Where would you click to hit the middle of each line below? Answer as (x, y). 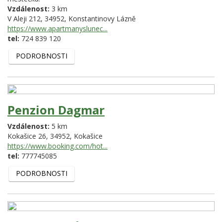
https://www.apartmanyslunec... (57, 28)
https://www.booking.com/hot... (57, 146)
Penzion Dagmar (56, 110)
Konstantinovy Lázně (102, 18)
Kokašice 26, (29, 136)
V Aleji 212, (26, 18)
